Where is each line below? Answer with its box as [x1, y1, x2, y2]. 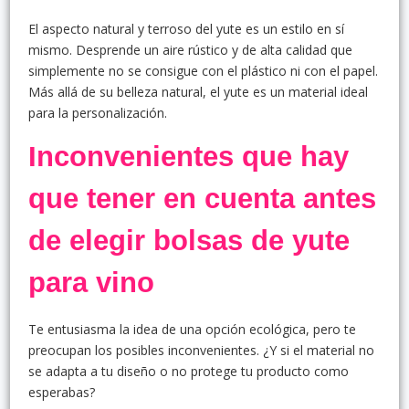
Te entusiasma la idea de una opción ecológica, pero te [28, 320, 356, 338]
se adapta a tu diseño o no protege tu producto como [28, 362, 349, 380]
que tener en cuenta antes [28, 182, 376, 215]
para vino [28, 266, 154, 299]
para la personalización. [28, 103, 167, 121]
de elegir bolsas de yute [28, 224, 350, 257]
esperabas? [28, 383, 95, 401]
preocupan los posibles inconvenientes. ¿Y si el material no [28, 341, 374, 359]
